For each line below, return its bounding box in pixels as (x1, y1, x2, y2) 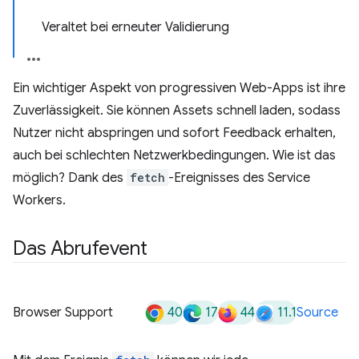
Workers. (13, 192, 66, 208)
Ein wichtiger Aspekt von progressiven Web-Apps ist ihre (13, 80, 345, 96)
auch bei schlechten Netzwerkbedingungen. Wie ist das (13, 147, 336, 163)
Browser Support (13, 305, 113, 321)
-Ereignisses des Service (168, 170, 310, 186)
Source (296, 305, 338, 321)
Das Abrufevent (13, 236, 147, 260)
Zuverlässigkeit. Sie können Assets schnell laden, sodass (13, 103, 341, 119)
